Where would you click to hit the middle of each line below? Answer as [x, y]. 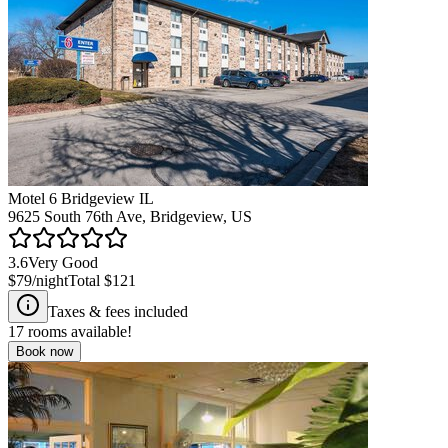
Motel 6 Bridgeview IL [81, 198]
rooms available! [78, 331]
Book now [44, 351]
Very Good [63, 262]
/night [50, 280]
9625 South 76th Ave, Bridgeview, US [130, 216]
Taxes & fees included [118, 311]
